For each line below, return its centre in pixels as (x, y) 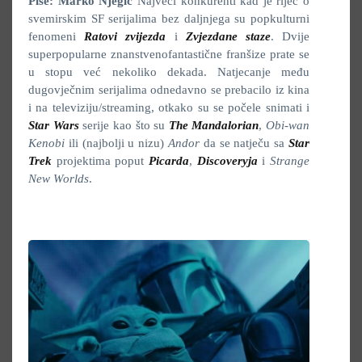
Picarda (169, 161)
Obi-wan (288, 125)
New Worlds (59, 179)
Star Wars (54, 125)
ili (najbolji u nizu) (116, 143)
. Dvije (290, 36)
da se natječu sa (244, 143)
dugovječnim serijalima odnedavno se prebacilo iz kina (169, 90)
